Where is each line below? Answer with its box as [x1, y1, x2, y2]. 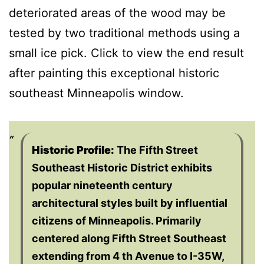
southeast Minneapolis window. [9, 85, 184, 100]
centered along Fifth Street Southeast [32, 232, 226, 245]
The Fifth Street [114, 143, 198, 156]
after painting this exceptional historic [9, 65, 219, 80]
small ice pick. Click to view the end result [9, 45, 244, 60]
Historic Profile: [32, 143, 114, 156]
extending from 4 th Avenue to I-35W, [32, 249, 225, 262]
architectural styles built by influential [32, 196, 227, 209]
